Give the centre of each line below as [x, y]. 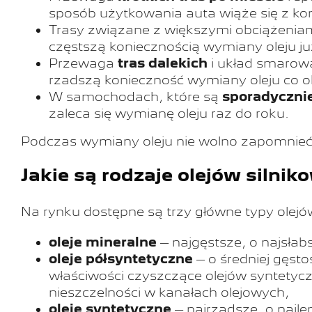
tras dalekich [163, 63]
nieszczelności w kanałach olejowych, [169, 292]
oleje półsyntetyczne [121, 259]
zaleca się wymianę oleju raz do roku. [169, 113]
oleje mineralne [103, 242]
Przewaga [83, 63]
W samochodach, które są [135, 96]
